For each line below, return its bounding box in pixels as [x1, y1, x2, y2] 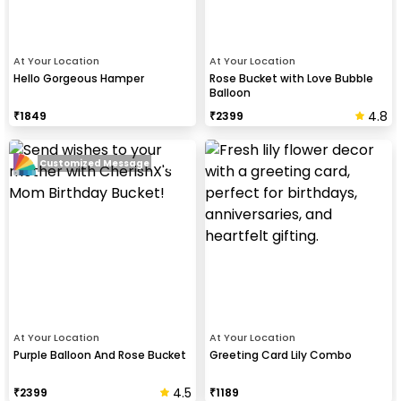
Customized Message [39, 157, 149, 171]
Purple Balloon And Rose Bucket [13, 346, 186, 363]
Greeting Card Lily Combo [209, 346, 352, 363]
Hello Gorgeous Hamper [13, 70, 144, 86]
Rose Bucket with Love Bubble [209, 70, 373, 86]
